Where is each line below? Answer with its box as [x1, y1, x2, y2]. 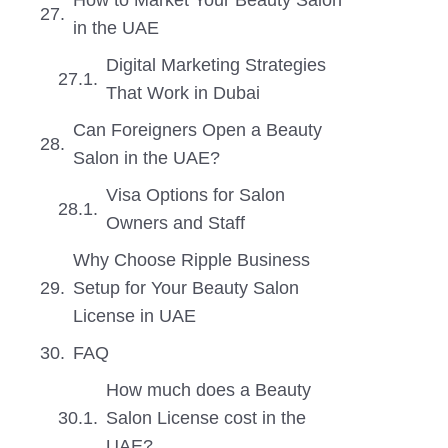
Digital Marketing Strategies [106, 55, 326, 75]
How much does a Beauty [106, 380, 311, 400]
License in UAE [73, 306, 196, 326]
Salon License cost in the [106, 408, 306, 428]
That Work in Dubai [106, 83, 260, 103]
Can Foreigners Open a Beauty [73, 120, 322, 140]
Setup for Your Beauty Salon [73, 278, 299, 298]
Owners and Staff [106, 213, 245, 233]
